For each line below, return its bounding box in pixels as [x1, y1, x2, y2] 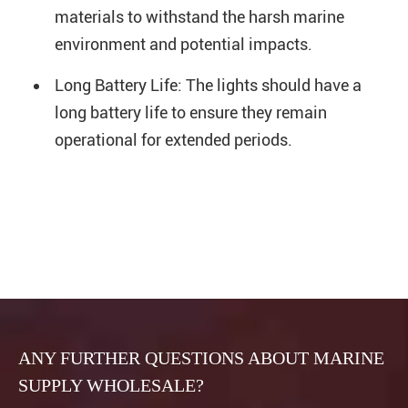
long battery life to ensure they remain [55, 103, 327, 123]
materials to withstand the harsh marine [55, 7, 344, 27]
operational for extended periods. [55, 130, 292, 150]
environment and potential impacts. [55, 35, 312, 55]
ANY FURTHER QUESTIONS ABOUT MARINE [18, 348, 384, 369]
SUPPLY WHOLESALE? [18, 375, 204, 396]
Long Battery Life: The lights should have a [55, 76, 362, 96]
